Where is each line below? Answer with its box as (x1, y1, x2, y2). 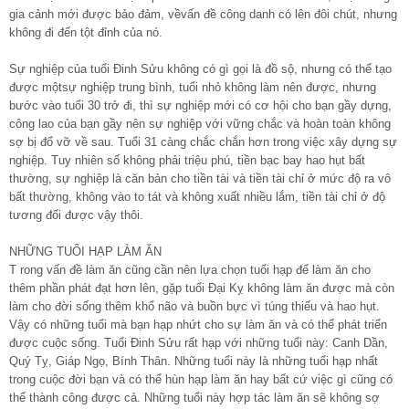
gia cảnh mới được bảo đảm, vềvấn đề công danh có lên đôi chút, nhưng (9, 6, 397, 21)
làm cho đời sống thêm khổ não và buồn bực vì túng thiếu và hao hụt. (9, 299, 380, 313)
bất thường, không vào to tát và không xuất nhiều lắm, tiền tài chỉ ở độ (9, 189, 385, 204)
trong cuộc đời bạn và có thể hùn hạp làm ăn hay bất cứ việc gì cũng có (9, 372, 393, 386)
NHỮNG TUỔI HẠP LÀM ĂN (9, 244, 162, 258)
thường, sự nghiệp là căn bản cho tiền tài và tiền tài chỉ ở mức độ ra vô (9, 171, 391, 185)
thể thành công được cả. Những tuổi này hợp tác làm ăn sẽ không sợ (9, 390, 380, 404)
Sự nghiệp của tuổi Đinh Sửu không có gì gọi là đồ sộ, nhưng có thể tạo (9, 61, 392, 76)
